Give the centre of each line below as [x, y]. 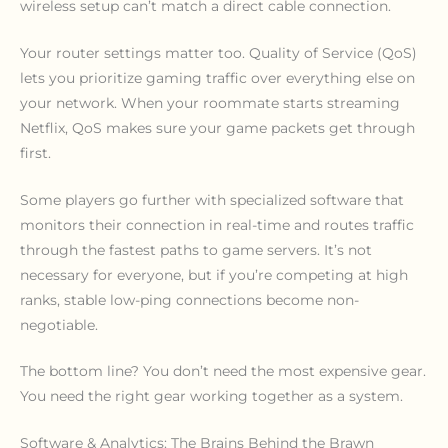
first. [35, 152]
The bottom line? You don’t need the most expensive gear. [223, 371]
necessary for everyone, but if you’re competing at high [214, 274]
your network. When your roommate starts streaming [210, 102]
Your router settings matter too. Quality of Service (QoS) [218, 52]
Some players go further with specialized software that [212, 199]
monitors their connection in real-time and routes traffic [217, 224]
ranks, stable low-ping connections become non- [189, 299]
